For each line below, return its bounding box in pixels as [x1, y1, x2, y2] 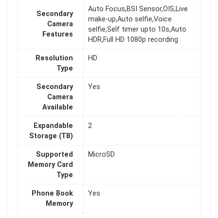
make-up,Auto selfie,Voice [88, 15, 172, 24]
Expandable [34, 122, 73, 130]
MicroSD [88, 150, 115, 159]
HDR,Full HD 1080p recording [88, 36, 178, 44]
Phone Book [32, 189, 73, 198]
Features [42, 30, 73, 39]
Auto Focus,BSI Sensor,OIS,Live [88, 5, 188, 14]
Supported [36, 150, 73, 159]
